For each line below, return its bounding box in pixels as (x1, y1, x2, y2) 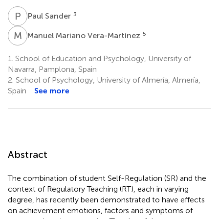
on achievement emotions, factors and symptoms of (8, 205, 193, 215)
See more (34, 86, 69, 95)
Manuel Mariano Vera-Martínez (27, 30, 142, 40)
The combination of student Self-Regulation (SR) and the (8, 173, 206, 183)
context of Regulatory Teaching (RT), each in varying (8, 184, 189, 194)
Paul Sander (27, 11, 73, 21)
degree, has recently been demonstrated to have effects (8, 195, 205, 204)
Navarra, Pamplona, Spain (8, 64, 97, 74)
